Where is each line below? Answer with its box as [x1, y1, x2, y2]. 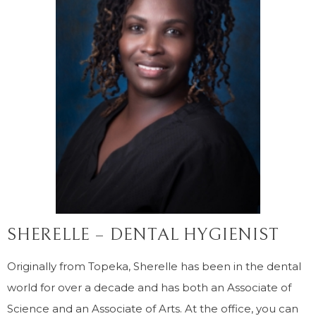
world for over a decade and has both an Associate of [7, 281, 291, 294]
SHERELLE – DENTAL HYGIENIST [7, 224, 279, 245]
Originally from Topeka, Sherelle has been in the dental [7, 260, 301, 273]
